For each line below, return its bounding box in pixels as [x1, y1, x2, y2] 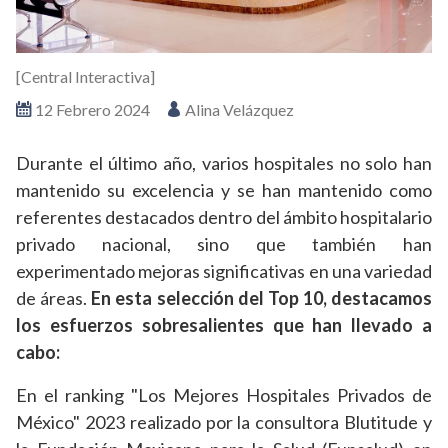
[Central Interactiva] [16, 67, 155, 87]
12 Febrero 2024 [32, 100, 150, 120]
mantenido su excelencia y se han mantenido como [16, 179, 432, 202]
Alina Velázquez [182, 100, 294, 120]
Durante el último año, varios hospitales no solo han [16, 152, 432, 175]
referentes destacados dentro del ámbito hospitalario [16, 206, 432, 229]
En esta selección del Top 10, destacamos [91, 287, 432, 310]
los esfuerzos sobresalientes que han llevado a [16, 314, 432, 337]
